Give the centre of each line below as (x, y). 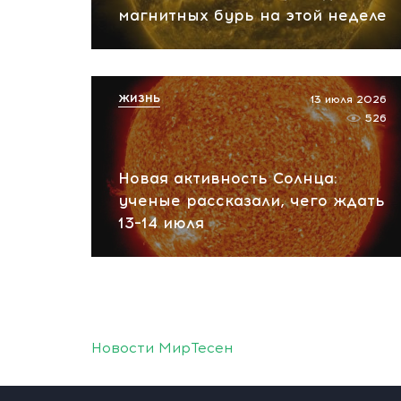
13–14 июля (161, 223)
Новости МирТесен (162, 348)
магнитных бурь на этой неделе (252, 15)
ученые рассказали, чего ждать (252, 200)
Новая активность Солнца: (228, 178)
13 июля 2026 (348, 99)
